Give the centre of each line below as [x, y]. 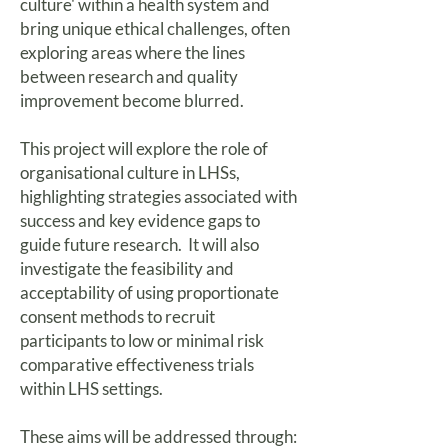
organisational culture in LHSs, [130, 172]
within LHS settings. [93, 388]
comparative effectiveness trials [137, 364]
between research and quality [129, 76]
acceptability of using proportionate [149, 292]
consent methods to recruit [117, 316]
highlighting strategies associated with [158, 196]
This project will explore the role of [144, 148]
